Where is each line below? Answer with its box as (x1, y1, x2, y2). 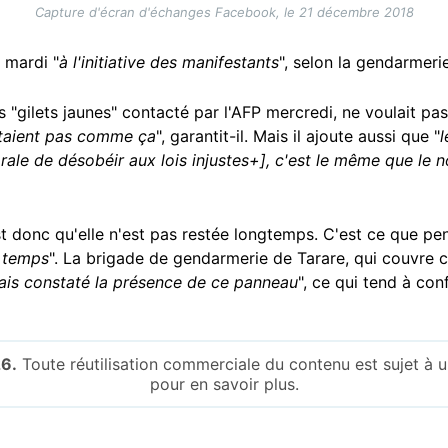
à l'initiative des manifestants (59, 52, 279, 73)
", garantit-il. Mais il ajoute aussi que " (156, 126, 440, 147)
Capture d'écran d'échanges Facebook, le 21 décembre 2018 (34, 4, 414, 21)
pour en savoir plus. (149, 374, 299, 395)
